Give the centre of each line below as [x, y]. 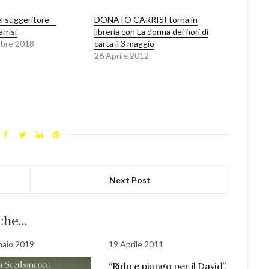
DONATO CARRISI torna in [146, 20]
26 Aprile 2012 [121, 56]
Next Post [130, 180]
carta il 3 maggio [124, 44]
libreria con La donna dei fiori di [151, 32]
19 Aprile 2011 [136, 244]
